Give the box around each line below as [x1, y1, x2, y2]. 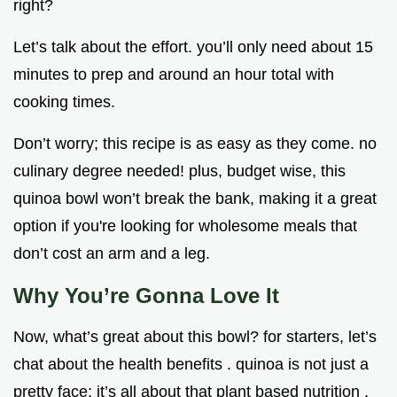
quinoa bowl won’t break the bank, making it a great [13, 190, 377, 208]
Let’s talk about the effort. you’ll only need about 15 [13, 38, 373, 57]
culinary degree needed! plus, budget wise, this [13, 162, 346, 181]
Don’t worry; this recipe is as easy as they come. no [13, 135, 377, 153]
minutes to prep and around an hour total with [13, 66, 334, 84]
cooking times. [13, 93, 115, 112]
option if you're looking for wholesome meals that [13, 217, 357, 236]
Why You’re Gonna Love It [13, 284, 279, 308]
